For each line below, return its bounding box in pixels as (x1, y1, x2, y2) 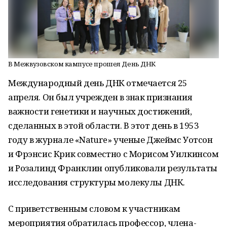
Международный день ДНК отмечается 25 (8, 77, 187, 89)
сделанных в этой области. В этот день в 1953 (8, 120, 199, 131)
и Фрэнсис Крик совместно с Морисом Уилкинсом (8, 148, 219, 160)
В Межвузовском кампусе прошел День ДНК (8, 59, 156, 68)
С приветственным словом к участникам (8, 203, 180, 214)
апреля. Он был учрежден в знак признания (8, 91, 193, 103)
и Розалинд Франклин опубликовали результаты (8, 162, 217, 174)
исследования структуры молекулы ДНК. (8, 176, 185, 188)
